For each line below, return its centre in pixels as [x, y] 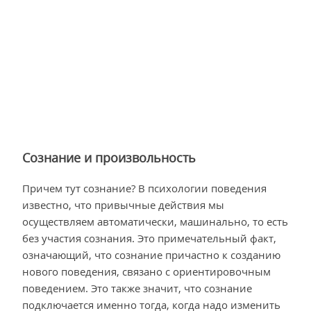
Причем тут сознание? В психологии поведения [144, 188]
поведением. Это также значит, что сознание [137, 288]
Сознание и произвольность [109, 158]
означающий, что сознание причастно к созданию [151, 254]
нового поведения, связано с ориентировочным [146, 271]
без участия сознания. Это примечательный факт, [149, 238]
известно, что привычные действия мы [123, 204]
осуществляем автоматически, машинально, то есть [155, 221]
